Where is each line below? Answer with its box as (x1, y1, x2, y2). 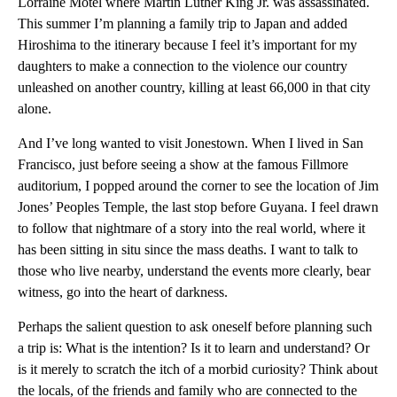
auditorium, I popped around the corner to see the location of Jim (18, 178, 378, 193)
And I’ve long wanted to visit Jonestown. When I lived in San (18, 136, 363, 151)
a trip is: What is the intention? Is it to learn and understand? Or (18, 340, 370, 355)
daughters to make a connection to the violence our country (18, 58, 347, 74)
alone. (18, 101, 51, 116)
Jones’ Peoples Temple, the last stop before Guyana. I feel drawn (18, 199, 378, 214)
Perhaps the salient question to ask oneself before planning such (18, 319, 372, 334)
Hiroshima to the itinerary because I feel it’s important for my (18, 37, 357, 52)
